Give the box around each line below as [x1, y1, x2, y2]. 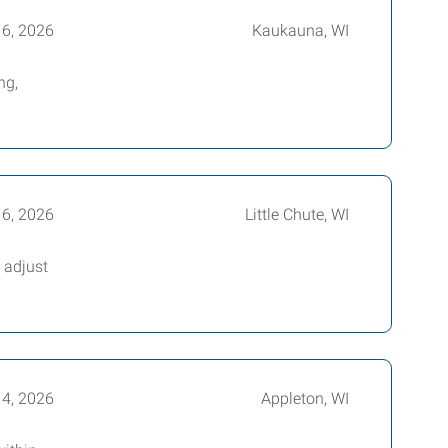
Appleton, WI [260, 389, 349, 408]
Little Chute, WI [244, 205, 349, 224]
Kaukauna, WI [251, 21, 349, 40]
